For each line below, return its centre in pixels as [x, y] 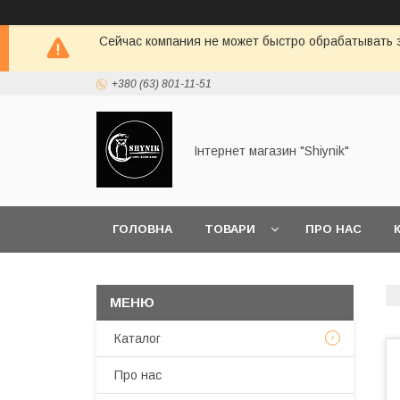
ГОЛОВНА [142, 229]
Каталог [137, 338]
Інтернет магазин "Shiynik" [271, 151]
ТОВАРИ [230, 229]
